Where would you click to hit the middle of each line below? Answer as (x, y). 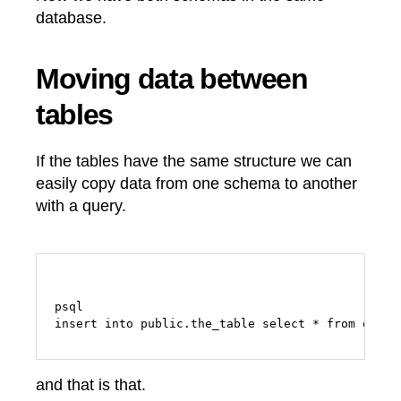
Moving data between (172, 78)
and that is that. (91, 385)
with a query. (81, 205)
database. (71, 17)
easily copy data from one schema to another (196, 183)
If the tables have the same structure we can (194, 161)
